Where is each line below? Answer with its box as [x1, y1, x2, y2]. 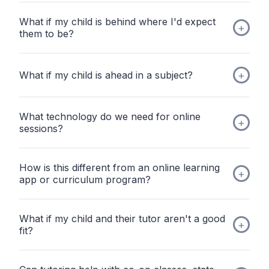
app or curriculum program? [19, 174, 151, 186]
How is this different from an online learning [19, 162, 220, 174]
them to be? [19, 28, 74, 40]
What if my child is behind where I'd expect [19, 16, 216, 28]
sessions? [19, 122, 63, 135]
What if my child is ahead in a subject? [19, 69, 193, 82]
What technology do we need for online [19, 110, 201, 123]
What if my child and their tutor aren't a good [19, 213, 225, 225]
